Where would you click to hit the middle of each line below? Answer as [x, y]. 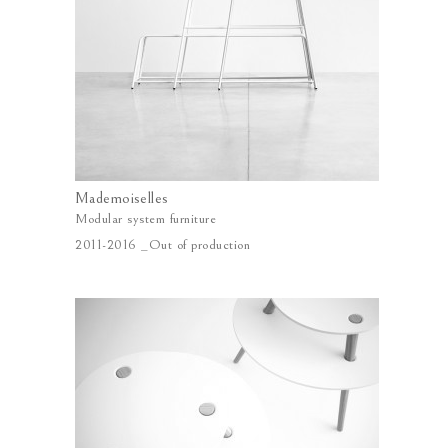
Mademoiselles [122, 198]
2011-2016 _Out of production [162, 245]
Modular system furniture [145, 219]
